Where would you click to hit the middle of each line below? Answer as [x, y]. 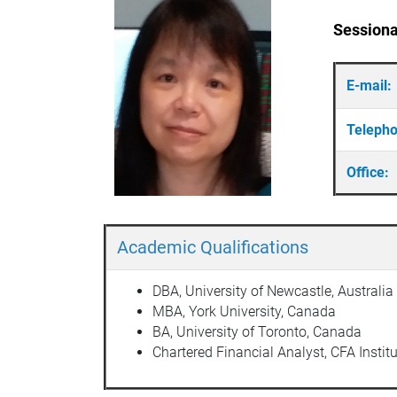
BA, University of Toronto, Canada [257, 331]
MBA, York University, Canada [244, 311]
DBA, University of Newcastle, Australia [273, 291]
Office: [368, 172]
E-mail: [371, 85]
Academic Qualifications [213, 247]
